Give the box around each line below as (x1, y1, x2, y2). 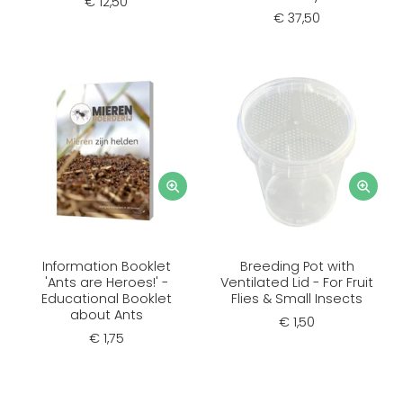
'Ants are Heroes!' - (44, 273, 168, 291)
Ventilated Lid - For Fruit (220, 273, 373, 291)
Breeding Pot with (239, 256, 354, 275)
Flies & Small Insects (231, 289, 363, 308)
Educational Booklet (40, 289, 172, 308)
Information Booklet (41, 256, 171, 275)
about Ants (69, 305, 143, 324)
